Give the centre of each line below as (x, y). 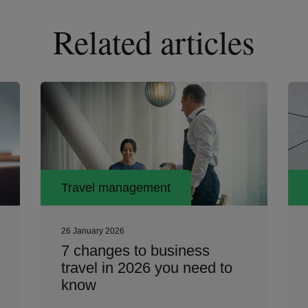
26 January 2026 (93, 231)
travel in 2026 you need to (147, 268)
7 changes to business (135, 251)
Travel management (116, 188)
